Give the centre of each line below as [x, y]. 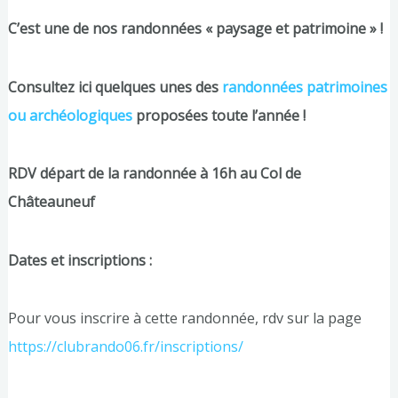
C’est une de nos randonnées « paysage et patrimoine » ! [195, 29]
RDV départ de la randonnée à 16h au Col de [154, 174]
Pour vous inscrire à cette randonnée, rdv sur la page [184, 318]
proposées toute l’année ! [219, 115]
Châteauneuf [51, 202]
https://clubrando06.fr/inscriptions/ [125, 347]
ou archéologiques [70, 115]
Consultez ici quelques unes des [115, 87]
